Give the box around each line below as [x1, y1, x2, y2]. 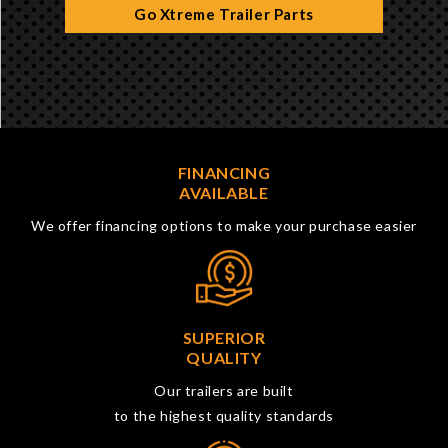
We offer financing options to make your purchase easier [31, 217, 417, 235]
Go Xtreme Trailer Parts [134, 5, 314, 24]
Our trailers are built [154, 382, 294, 400]
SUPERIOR [182, 328, 266, 348]
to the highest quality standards [113, 407, 335, 425]
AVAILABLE [179, 183, 269, 203]
